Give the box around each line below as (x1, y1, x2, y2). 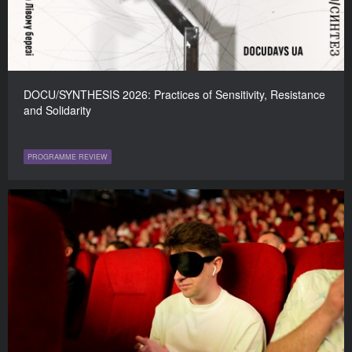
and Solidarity (24, 102, 91, 119)
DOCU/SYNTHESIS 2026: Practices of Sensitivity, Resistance (24, 86, 325, 103)
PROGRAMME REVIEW (27, 152, 108, 163)
